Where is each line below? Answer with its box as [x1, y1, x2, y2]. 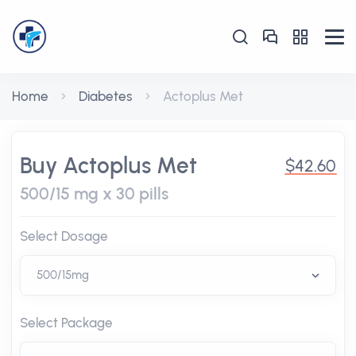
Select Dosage [20, 228, 108, 244]
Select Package [20, 315, 113, 331]
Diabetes [79, 88, 133, 104]
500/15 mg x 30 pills [20, 184, 168, 203]
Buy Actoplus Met [20, 152, 197, 179]
